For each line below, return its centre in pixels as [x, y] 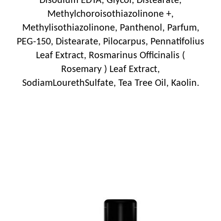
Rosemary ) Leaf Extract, [110, 69]
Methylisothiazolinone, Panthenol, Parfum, [110, 28]
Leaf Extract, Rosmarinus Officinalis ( [110, 55]
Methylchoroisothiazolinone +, [110, 14]
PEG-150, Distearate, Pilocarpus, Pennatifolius [110, 42]
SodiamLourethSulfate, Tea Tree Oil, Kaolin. [110, 83]
